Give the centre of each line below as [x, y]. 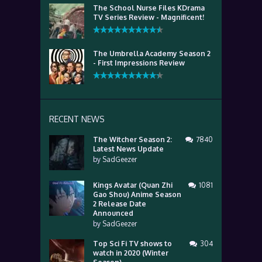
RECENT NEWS [77, 119]
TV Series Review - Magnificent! [149, 17]
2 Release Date [120, 204]
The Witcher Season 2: [132, 139]
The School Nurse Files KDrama [149, 8]
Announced [113, 213]
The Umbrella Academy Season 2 [152, 54]
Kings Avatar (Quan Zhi [133, 185]
